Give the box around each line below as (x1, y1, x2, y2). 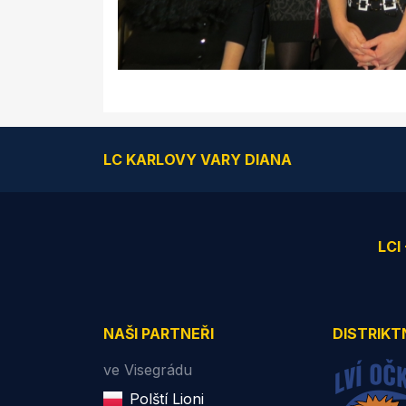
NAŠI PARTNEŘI (103, 324, 214, 343)
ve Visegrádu (103, 361, 192, 379)
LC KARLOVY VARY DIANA (103, 150, 292, 169)
